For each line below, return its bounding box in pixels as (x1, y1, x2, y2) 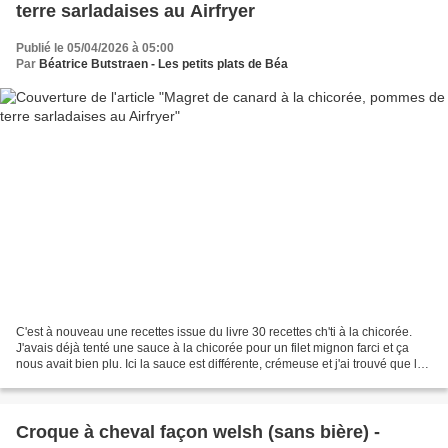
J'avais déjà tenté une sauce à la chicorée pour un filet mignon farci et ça (16, 340, 409, 355)
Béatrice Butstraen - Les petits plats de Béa (39, 57, 288, 72)
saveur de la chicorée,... (16, 372, 145, 387)
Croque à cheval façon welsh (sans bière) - (16, 421, 380, 442)
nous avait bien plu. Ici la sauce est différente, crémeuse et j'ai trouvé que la (16, 356, 424, 371)
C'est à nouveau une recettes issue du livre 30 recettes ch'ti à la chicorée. (16, 324, 412, 339)
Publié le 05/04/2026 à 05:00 (16, 41, 174, 56)
